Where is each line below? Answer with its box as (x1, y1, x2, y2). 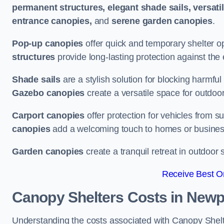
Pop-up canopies (12, 38, 83, 48)
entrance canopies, (12, 16, 92, 26)
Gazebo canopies (12, 88, 85, 98)
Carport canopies (12, 110, 85, 120)
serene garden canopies (111, 16, 212, 26)
